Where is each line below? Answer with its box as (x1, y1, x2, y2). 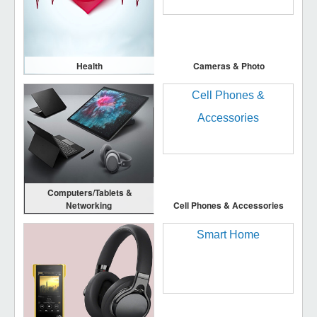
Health (76, 59, 103, 73)
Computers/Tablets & (47, 186, 133, 200)
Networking (65, 199, 112, 212)
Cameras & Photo (192, 59, 265, 73)
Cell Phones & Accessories (173, 199, 284, 212)
